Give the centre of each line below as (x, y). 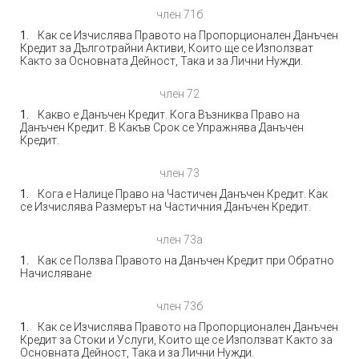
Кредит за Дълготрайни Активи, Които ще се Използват (167, 48)
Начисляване (56, 273)
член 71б (179, 14)
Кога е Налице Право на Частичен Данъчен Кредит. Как (183, 194)
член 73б (179, 306)
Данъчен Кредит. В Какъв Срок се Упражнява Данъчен (162, 127)
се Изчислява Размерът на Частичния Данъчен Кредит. (165, 207)
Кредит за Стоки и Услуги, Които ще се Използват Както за (176, 340)
